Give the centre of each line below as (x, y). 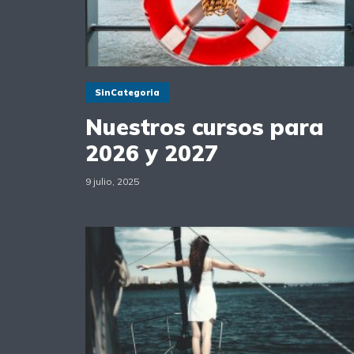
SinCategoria (127, 92)
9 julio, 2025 (112, 182)
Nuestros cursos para (205, 127)
